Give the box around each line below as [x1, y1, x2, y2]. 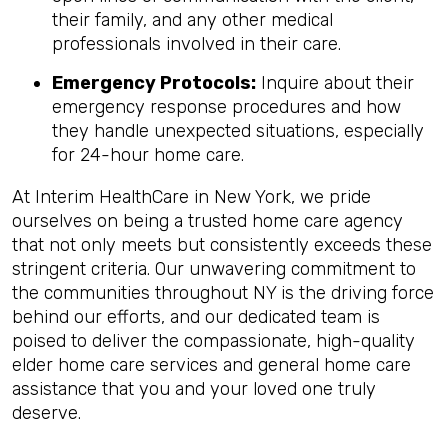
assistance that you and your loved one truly [12, 378, 376, 400]
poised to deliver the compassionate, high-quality [12, 330, 415, 352]
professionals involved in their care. [52, 33, 341, 55]
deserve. [12, 402, 81, 424]
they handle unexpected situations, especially [52, 120, 424, 142]
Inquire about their [256, 72, 414, 94]
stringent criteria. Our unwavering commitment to [12, 258, 416, 280]
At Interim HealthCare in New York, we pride [12, 186, 371, 208]
